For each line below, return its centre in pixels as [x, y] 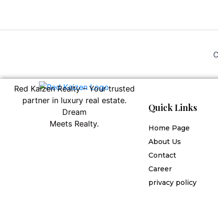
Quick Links [173, 108]
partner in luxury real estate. [74, 100]
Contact [162, 155]
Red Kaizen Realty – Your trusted [74, 89]
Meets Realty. [74, 124]
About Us [165, 142]
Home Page [169, 128]
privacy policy [173, 182]
